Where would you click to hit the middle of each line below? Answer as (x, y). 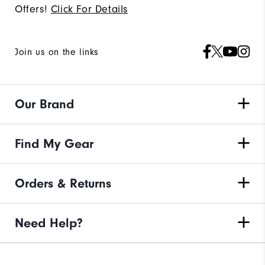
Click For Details (89, 9)
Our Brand (44, 104)
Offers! (31, 9)
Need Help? (49, 223)
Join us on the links (57, 52)
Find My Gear (54, 143)
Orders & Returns (63, 183)
